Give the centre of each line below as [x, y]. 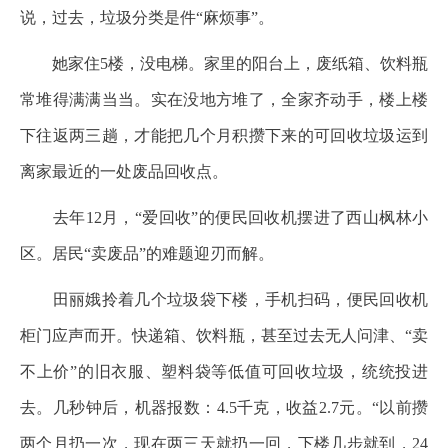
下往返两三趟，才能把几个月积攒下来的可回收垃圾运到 [224, 135]
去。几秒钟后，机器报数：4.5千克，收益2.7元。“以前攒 [224, 407]
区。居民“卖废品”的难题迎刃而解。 [147, 253]
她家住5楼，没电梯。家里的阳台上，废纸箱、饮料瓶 [224, 63]
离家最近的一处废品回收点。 [124, 171]
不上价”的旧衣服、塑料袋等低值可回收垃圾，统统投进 [224, 371]
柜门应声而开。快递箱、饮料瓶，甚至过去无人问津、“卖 [224, 335]
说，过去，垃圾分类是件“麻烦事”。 [147, 17]
